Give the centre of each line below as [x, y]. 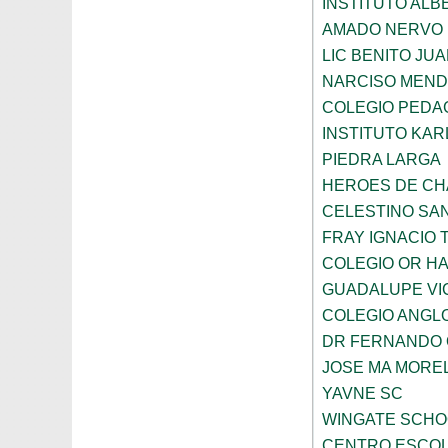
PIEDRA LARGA [381, 160]
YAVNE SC [362, 394]
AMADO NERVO [382, 30]
